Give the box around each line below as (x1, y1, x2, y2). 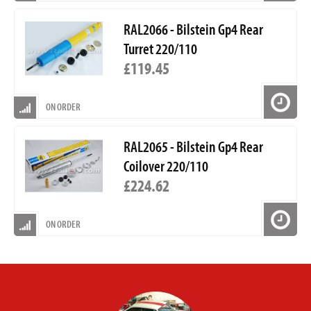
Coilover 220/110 (123, 156, 208, 176)
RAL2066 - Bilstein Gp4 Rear (123, 19, 263, 40)
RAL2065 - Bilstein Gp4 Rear (123, 137, 263, 157)
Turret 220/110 (123, 39, 197, 59)
